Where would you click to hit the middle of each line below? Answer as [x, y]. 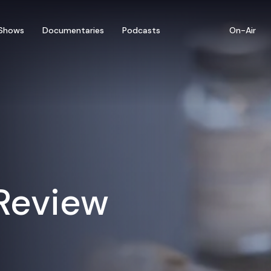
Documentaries [73, 30]
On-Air [243, 30]
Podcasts [141, 30]
